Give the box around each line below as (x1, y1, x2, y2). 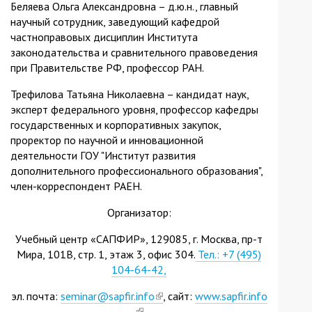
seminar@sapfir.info (60, 288, 155, 303)
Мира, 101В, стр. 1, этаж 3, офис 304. (17, 247, 195, 261)
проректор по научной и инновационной (10, 132, 203, 147)
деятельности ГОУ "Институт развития (10, 148, 196, 162)
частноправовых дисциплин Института (10, 29, 198, 44)
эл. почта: (10, 288, 61, 303)
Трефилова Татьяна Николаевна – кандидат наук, (10, 86, 249, 101)
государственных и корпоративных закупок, (10, 117, 221, 132)
